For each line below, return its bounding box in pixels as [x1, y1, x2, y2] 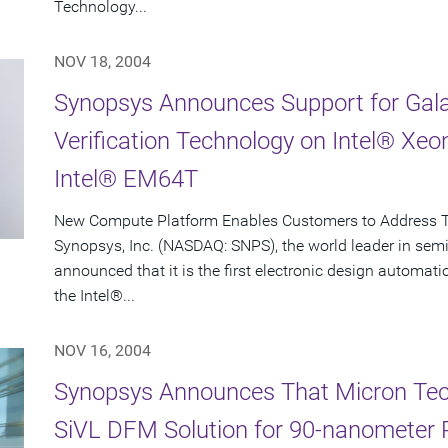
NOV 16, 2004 [54, 341, 151, 361]
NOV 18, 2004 [54, 52, 151, 72]
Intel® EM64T [54, 165, 198, 194]
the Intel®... [54, 286, 135, 306]
